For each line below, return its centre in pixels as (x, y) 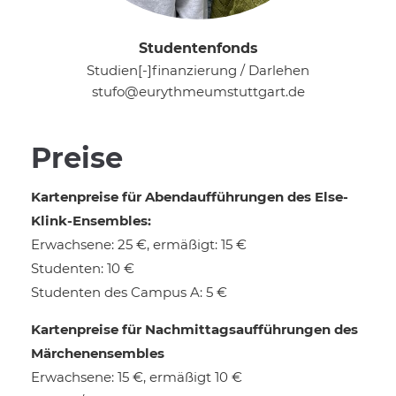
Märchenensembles (98, 353)
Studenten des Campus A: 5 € (129, 292)
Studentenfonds (198, 48)
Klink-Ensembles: (91, 221)
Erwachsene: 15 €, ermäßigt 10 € (137, 377)
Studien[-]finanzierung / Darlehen (198, 70)
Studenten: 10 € (83, 268)
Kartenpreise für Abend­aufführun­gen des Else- (190, 197)
